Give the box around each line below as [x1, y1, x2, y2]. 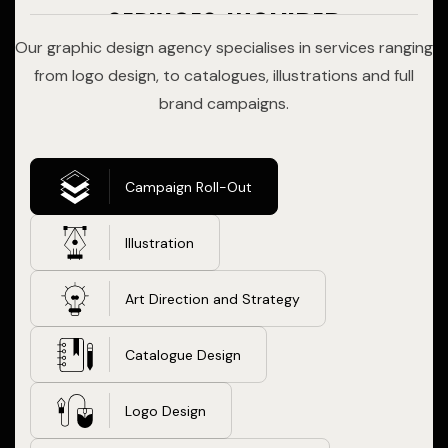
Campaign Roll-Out [125, 177, 252, 196]
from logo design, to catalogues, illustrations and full [34, 65, 414, 86]
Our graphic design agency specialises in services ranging [15, 37, 433, 58]
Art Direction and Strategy [125, 289, 300, 308]
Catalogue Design [125, 345, 241, 364]
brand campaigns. [159, 93, 289, 114]
